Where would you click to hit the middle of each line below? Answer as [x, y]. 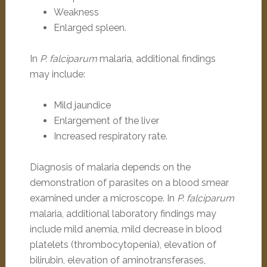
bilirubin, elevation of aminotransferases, [117, 260]
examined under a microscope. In [103, 198]
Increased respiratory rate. [110, 136]
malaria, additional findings [156, 59]
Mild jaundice [82, 105]
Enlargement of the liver [106, 121]
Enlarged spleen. [90, 28]
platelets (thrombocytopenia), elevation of [123, 245]
